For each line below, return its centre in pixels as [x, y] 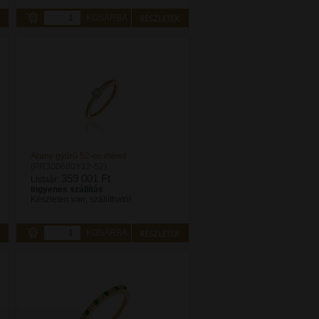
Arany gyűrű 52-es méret [78, 156]
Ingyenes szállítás [67, 189]
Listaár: [46, 179]
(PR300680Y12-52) [69, 167]
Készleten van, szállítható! [81, 199]
